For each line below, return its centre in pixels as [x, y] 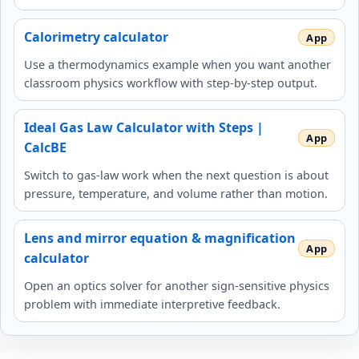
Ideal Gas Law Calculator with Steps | [144, 128]
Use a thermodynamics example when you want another [177, 65]
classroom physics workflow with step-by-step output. [171, 83]
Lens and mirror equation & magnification [160, 238]
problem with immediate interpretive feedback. [152, 305]
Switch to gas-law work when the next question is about [176, 175]
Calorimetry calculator [96, 37]
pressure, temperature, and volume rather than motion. [176, 194]
